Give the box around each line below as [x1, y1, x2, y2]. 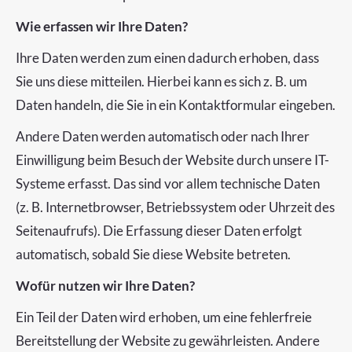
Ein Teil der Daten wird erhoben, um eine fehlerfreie [16, 309, 312, 325]
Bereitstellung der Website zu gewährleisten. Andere [16, 332, 320, 349]
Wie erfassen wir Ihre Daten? [16, 18, 188, 35]
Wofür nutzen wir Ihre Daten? [16, 277, 195, 294]
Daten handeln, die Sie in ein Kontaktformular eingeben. [16, 97, 335, 113]
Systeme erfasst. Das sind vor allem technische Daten [16, 175, 320, 192]
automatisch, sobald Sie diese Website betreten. [16, 246, 291, 262]
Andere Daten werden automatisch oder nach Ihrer [16, 128, 310, 145]
